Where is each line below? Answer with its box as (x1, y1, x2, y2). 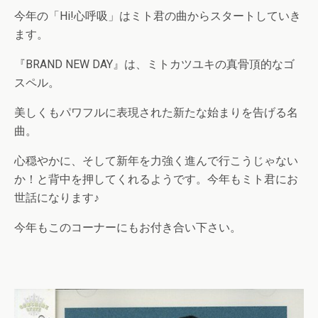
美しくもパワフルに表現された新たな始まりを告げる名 (14, 106, 298, 119)
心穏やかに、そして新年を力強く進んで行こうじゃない (14, 154, 298, 168)
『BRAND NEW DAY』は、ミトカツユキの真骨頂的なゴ (14, 57, 295, 71)
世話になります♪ (14, 191, 99, 204)
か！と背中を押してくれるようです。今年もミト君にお (14, 172, 298, 186)
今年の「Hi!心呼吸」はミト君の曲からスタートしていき (14, 9, 301, 23)
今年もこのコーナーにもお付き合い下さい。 (14, 221, 241, 234)
